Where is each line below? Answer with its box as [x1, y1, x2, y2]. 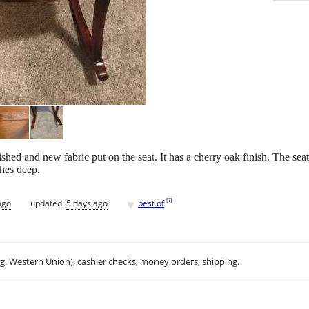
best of [138, 197, 164, 209]
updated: [30, 197, 66, 209]
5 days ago [66, 197, 108, 209]
